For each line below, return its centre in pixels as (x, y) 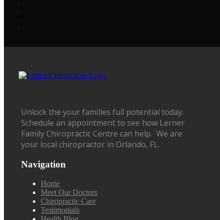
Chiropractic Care (68, 201)
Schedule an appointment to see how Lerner (103, 123)
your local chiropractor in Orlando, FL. (90, 145)
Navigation (43, 165)
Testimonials (60, 210)
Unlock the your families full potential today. (102, 112)
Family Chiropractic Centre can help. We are (102, 134)
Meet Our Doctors (69, 192)
